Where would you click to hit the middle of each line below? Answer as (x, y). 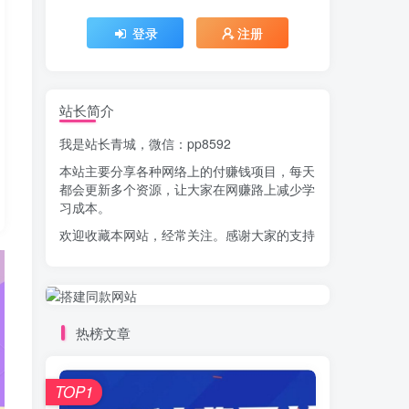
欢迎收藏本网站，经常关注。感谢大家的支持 (187, 234)
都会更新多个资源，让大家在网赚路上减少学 (187, 189)
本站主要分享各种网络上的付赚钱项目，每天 (187, 170)
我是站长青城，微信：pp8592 (145, 143)
